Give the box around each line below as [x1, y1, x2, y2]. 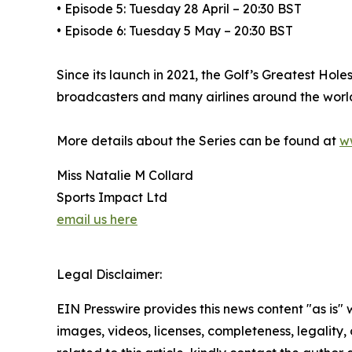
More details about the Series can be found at [57, 133, 339, 149]
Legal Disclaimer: [57, 266, 162, 283]
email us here [57, 211, 137, 228]
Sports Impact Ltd [57, 189, 167, 206]
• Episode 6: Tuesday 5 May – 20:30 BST [57, 23, 293, 39]
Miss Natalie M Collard [57, 167, 193, 184]
